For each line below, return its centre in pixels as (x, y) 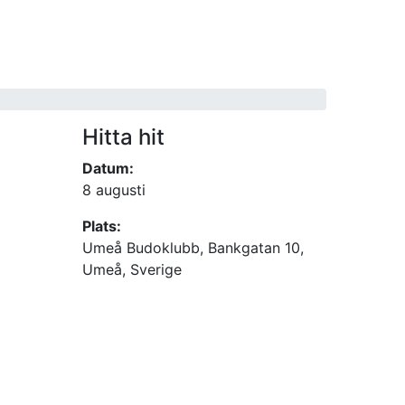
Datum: (108, 168)
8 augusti (114, 189)
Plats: (102, 226)
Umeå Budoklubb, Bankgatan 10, (193, 247)
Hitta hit (123, 137)
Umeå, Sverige (132, 269)
